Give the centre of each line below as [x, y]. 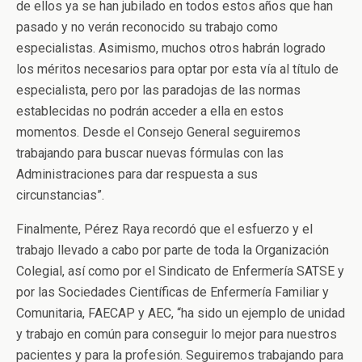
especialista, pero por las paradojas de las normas [158, 90]
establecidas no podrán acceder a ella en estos [150, 111]
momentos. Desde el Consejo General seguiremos [158, 132]
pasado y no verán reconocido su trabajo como [147, 27]
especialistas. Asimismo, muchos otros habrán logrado [171, 48]
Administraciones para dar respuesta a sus [137, 174]
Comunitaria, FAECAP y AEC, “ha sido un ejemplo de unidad [181, 313]
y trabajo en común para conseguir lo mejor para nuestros [177, 334]
